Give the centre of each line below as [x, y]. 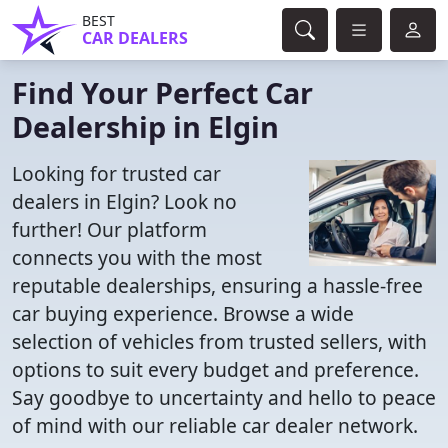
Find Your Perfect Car [162, 92]
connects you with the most [137, 257]
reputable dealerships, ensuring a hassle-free [217, 285]
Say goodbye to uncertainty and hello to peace [224, 397]
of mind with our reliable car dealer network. [215, 425]
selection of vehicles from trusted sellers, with [219, 341]
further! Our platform [109, 229]
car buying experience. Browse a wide [183, 313]
